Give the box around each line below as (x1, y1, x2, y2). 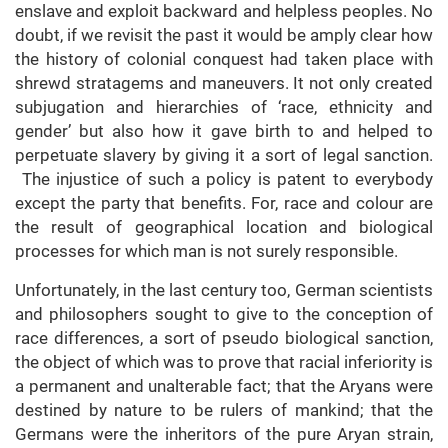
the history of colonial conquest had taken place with (15, 49, 433, 70)
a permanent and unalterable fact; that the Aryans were (15, 376, 433, 397)
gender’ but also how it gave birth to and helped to (15, 121, 433, 142)
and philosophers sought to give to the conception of (15, 304, 433, 325)
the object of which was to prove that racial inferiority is (15, 352, 433, 373)
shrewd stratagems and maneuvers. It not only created (15, 73, 433, 94)
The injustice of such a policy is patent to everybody (15, 169, 433, 190)
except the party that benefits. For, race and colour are (15, 193, 433, 214)
